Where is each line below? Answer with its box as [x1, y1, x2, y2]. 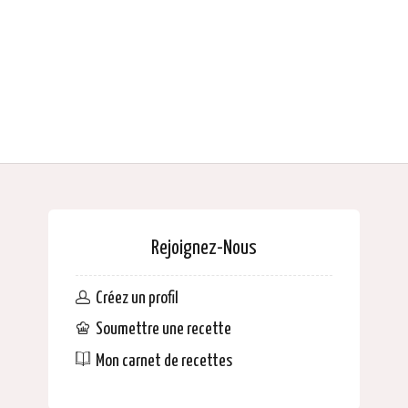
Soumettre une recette [95, 321, 231, 339]
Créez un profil [95, 290, 178, 307]
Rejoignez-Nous [151, 239, 257, 259]
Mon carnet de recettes [95, 352, 232, 370]
